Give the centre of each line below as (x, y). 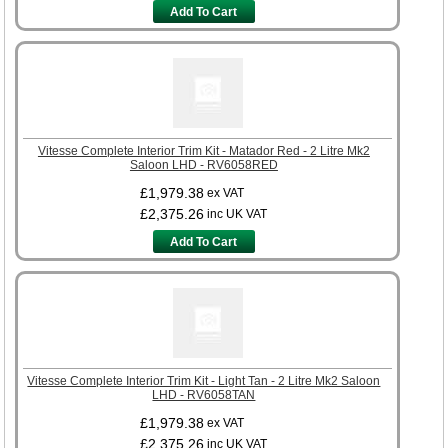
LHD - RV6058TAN (204, 394)
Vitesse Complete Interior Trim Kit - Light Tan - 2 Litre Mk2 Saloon (204, 380)
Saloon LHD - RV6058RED (203, 164)
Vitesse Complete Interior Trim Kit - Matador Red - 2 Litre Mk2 (203, 150)
